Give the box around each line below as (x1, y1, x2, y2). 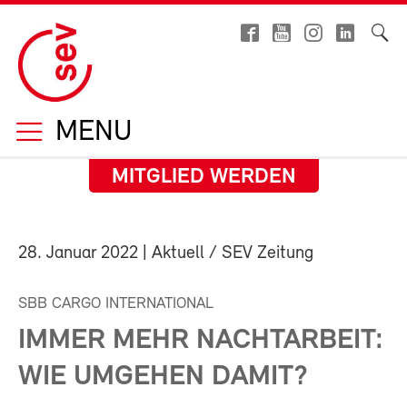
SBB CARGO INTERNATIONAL (18, 296, 213, 312)
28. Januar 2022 (18, 244, 138, 263)
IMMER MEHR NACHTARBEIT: (18, 326, 383, 355)
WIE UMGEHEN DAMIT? (18, 362, 308, 392)
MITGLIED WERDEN (111, 166, 296, 188)
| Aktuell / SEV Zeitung (138, 244, 313, 263)
